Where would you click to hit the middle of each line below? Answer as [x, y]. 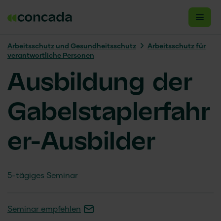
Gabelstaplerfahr [109, 113]
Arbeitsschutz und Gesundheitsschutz [72, 46]
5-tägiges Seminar [43, 176]
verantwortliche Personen [51, 56]
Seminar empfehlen [44, 210]
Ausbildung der [100, 83]
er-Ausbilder [81, 143]
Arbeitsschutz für [177, 46]
